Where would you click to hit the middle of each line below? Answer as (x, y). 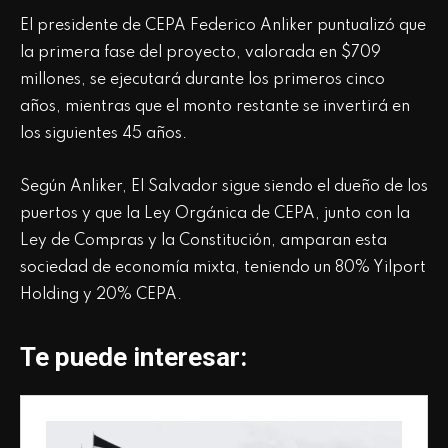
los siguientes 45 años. (103, 133)
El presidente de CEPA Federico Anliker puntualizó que (223, 25)
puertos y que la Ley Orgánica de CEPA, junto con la (215, 213)
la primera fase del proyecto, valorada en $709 (200, 52)
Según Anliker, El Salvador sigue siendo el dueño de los (224, 186)
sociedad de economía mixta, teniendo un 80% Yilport (223, 267)
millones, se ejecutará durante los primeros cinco (202, 79)
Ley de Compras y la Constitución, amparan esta (203, 240)
